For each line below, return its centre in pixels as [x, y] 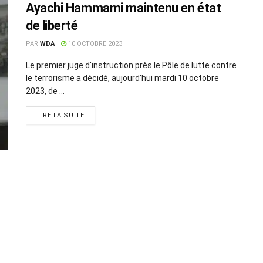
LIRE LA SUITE [61, 115]
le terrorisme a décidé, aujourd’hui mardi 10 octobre [122, 78]
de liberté [52, 26]
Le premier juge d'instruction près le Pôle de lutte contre [131, 65]
